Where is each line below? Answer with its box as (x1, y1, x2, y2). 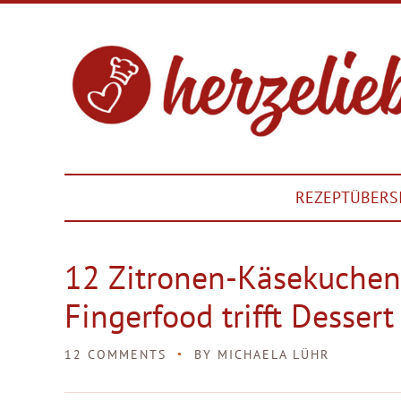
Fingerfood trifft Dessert (64, 294, 394, 337)
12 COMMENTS (64, 346, 166, 363)
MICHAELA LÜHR (218, 346, 329, 363)
